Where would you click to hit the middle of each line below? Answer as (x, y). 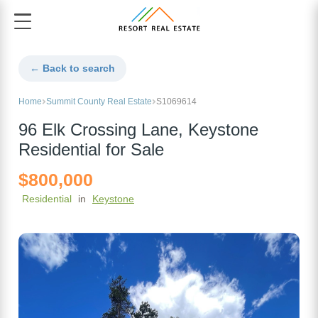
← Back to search (72, 68)
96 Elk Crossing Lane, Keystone (138, 130)
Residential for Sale (91, 150)
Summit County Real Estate (99, 102)
